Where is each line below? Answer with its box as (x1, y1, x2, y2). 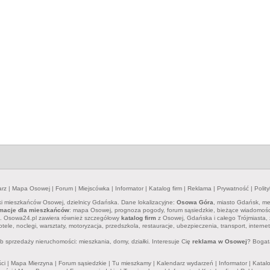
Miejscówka (78, 185, 110, 192)
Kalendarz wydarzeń (157, 260, 213, 266)
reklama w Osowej (192, 238, 247, 245)
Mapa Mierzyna (11, 260, 53, 266)
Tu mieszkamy (112, 260, 151, 266)
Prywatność (217, 185, 249, 192)
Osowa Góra (177, 199, 213, 206)
